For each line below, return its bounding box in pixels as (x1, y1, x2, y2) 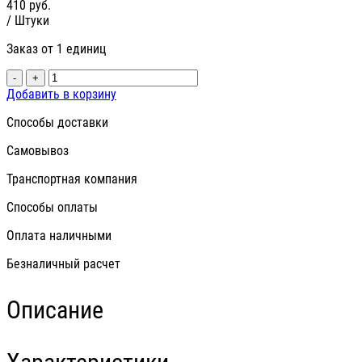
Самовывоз (6, 143, 69, 159)
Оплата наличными (6, 228, 112, 244)
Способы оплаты (6, 200, 98, 216)
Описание (6, 296, 103, 325)
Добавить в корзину (6, 86, 116, 103)
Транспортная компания (6, 171, 137, 187)
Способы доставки (6, 115, 108, 131)
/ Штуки (6, 13, 49, 29)
